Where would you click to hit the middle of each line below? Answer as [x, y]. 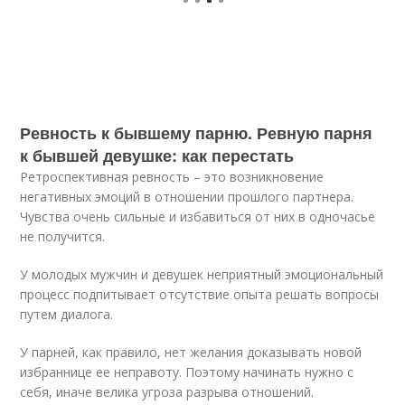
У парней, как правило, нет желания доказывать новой [191, 352]
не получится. [63, 236]
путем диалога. [67, 314]
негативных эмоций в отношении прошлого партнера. [187, 197]
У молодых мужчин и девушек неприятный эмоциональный [202, 274]
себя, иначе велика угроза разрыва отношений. [167, 392]
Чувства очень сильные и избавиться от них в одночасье [198, 217]
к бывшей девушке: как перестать [157, 155]
